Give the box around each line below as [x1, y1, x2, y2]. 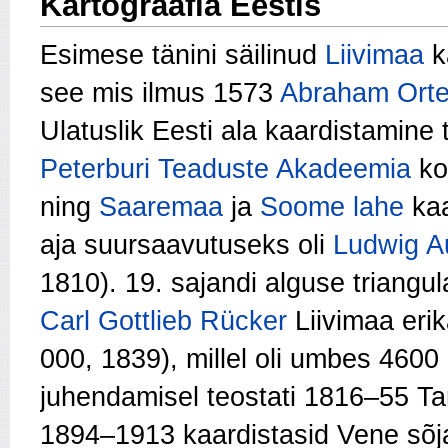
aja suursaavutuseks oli [40, 229, 333, 260]
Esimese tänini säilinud [40, 39, 325, 70]
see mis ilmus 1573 [40, 77, 280, 108]
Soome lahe [260, 191, 404, 222]
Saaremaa [99, 191, 223, 222]
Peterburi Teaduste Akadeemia [40, 153, 411, 184]
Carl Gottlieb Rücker [40, 305, 287, 336]
